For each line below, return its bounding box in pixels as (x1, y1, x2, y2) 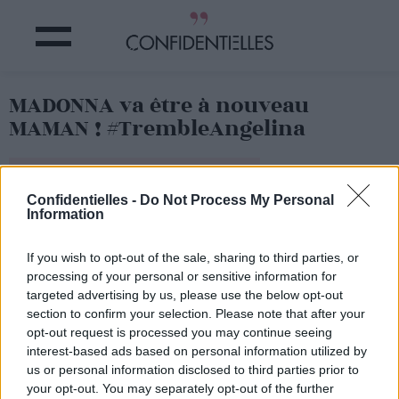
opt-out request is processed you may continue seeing (27, 325, 332, 339)
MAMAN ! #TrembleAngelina (9, 117, 305, 141)
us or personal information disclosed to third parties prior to (27, 362, 359, 377)
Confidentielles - (27, 192, 140, 208)
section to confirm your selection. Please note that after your (27, 306, 365, 321)
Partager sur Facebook (46, 168, 223, 188)
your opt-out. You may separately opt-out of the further (27, 381, 334, 395)
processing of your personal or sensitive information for (27, 269, 337, 283)
